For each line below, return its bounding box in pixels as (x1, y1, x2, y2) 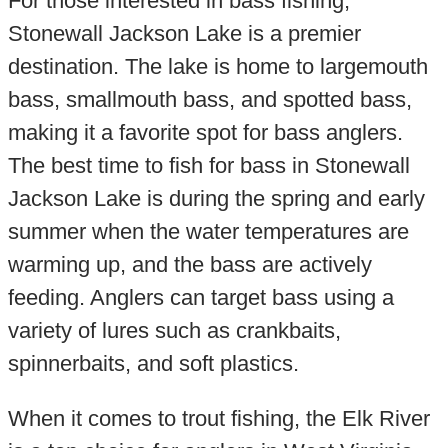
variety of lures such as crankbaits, (7, 317, 341, 343)
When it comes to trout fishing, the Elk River (7, 406, 430, 432)
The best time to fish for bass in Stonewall (7, 152, 410, 178)
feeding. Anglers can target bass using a (7, 284, 394, 310)
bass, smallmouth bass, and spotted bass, (7, 86, 412, 112)
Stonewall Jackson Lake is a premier (7, 20, 361, 46)
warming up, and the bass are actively (7, 251, 372, 277)
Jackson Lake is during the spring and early (7, 185, 425, 211)
